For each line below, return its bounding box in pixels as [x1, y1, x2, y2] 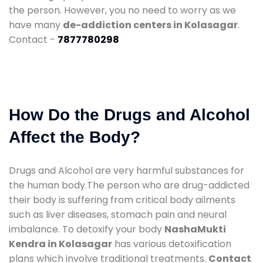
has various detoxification [112, 237, 231, 251]
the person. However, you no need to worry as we [9, 3, 236, 17]
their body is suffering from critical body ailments [9, 193, 235, 207]
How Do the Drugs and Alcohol [9, 105, 250, 124]
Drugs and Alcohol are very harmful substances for [9, 163, 244, 177]
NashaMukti [164, 222, 226, 236]
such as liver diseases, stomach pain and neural [9, 207, 227, 221]
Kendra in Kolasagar [9, 237, 112, 251]
